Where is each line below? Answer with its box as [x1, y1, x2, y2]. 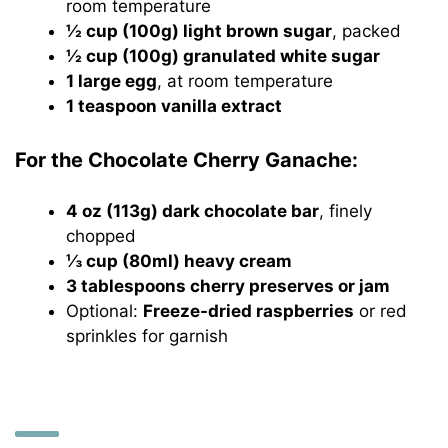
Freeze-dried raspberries [143, 300, 355, 321]
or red [354, 300, 408, 321]
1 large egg [66, 71, 158, 92]
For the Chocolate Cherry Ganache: [15, 147, 359, 172]
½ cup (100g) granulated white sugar [66, 46, 381, 67]
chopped [66, 225, 137, 246]
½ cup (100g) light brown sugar [66, 21, 333, 42]
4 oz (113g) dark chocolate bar [66, 200, 320, 221]
